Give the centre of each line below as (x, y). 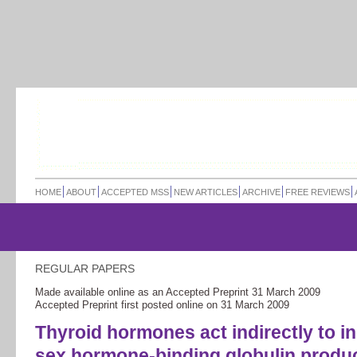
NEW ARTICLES (206, 192)
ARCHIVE (261, 192)
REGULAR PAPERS (85, 268)
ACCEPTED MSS (135, 192)
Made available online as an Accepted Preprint (143, 292)
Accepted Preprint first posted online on (128, 304)
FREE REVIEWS (318, 192)
